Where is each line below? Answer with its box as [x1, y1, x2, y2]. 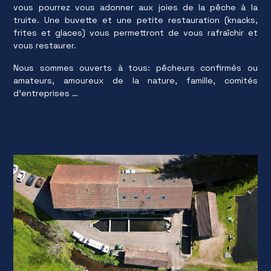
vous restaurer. [13, 40, 77, 51]
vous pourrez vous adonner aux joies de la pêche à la [13, 2, 258, 13]
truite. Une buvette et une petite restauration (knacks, [13, 15, 258, 26]
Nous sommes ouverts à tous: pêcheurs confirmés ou [13, 62, 258, 74]
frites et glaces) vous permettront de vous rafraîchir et [13, 27, 258, 39]
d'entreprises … [13, 88, 79, 99]
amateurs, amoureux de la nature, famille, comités [13, 75, 258, 87]
